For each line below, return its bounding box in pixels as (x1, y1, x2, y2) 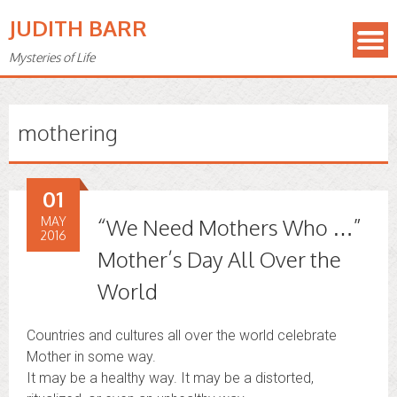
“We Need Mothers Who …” (97, 214, 361, 241)
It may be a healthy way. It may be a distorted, (27, 370, 314, 386)
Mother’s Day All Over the (97, 245, 341, 273)
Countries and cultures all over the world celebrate (27, 327, 337, 344)
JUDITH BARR (9, 14, 147, 42)
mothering (18, 119, 118, 146)
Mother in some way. (27, 348, 156, 365)
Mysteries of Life (9, 50, 95, 65)
